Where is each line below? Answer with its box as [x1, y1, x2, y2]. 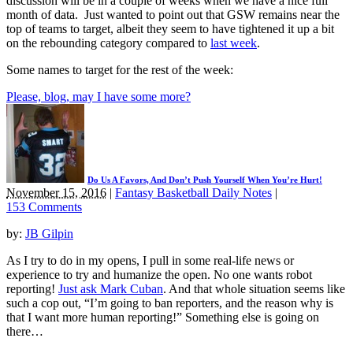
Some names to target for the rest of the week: [6, 63, 233, 77]
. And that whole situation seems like [163, 282, 345, 296]
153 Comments [6, 200, 82, 214]
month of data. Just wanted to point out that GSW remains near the [6, 8, 340, 22]
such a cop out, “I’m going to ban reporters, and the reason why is [6, 296, 333, 310]
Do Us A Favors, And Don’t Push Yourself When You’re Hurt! [87, 175, 322, 185]
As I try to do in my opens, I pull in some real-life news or [6, 254, 294, 268]
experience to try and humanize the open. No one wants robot [6, 268, 312, 282]
